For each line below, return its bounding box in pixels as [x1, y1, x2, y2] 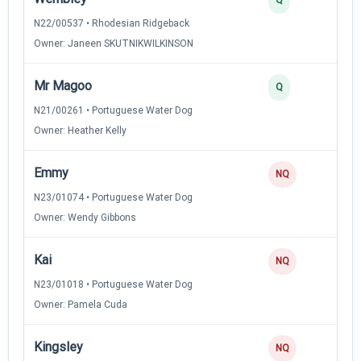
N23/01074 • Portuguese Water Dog [34, 191, 193, 203]
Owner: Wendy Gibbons [34, 211, 136, 223]
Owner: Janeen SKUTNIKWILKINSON [34, 37, 193, 49]
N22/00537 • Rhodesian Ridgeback [34, 17, 189, 29]
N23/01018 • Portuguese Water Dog [34, 278, 193, 290]
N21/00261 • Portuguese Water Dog [34, 104, 193, 116]
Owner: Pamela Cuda [34, 298, 127, 310]
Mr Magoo [34, 77, 92, 93]
